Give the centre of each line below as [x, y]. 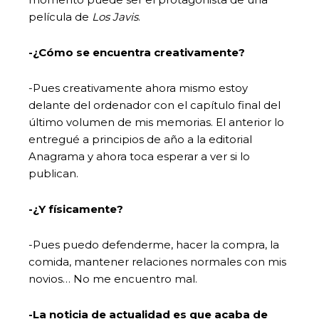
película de [60, 16]
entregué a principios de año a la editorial [140, 139]
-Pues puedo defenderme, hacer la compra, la [154, 244]
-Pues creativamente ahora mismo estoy [138, 88]
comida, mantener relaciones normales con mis [157, 261]
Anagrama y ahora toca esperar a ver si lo [139, 156]
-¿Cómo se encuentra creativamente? [138, 52]
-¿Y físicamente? [76, 209]
